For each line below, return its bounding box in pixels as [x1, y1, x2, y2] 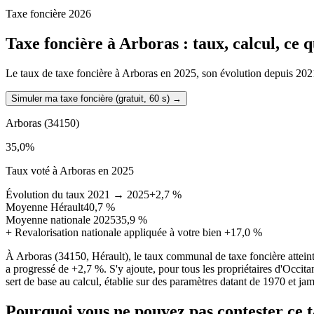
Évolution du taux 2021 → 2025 [6, 188, 149, 200]
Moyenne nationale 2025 [6, 213, 116, 226]
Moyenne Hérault [6, 200, 83, 213]
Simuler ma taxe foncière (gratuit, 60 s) [11, 93, 170, 104]
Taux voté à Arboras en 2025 [6, 164, 134, 177]
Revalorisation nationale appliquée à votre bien [12, 226, 224, 238]
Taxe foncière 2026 [6, 7, 91, 20]
